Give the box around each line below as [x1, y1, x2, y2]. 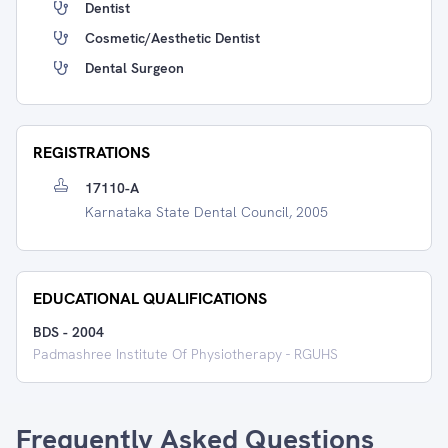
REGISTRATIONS [33, 142, 150, 163]
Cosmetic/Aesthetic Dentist [85, 29, 260, 47]
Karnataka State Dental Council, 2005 [85, 203, 328, 221]
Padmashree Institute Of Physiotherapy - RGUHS [33, 345, 338, 363]
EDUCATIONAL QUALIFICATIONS [33, 288, 267, 309]
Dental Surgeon [85, 59, 184, 77]
